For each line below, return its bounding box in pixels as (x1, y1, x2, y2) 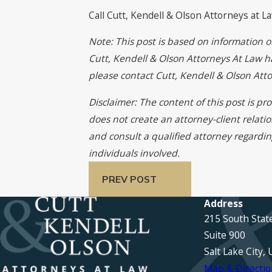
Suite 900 (204, 228, 245, 242)
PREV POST (101, 172, 157, 185)
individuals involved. (89, 146, 180, 160)
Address (204, 196, 243, 210)
